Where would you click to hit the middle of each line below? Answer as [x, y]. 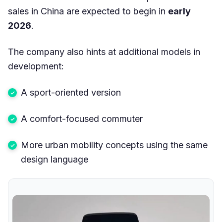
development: [36, 66]
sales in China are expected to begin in [88, 11]
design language [55, 159]
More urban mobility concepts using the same [114, 145]
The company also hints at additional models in [104, 52]
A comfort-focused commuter [82, 118]
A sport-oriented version [71, 92]
